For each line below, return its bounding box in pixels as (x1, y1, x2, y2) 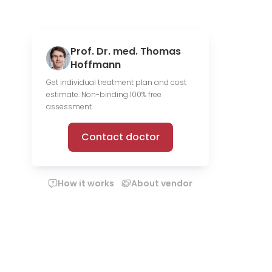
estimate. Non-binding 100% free (46, 89, 161, 100)
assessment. (46, 101, 93, 112)
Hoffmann (70, 58, 121, 72)
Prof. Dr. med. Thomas (70, 44, 181, 58)
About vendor (131, 177, 192, 189)
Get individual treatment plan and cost (46, 77, 186, 87)
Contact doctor (81, 130, 160, 144)
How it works (58, 177, 114, 189)
